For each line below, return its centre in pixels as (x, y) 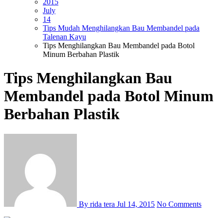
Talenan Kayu (64, 36)
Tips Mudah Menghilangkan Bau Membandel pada (121, 28)
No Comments (179, 204)
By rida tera (97, 204)
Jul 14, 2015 (136, 204)
